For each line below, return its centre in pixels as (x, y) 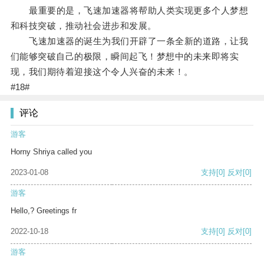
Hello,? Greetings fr (44, 211)
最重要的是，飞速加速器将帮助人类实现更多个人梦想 (129, 11)
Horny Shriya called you (51, 152)
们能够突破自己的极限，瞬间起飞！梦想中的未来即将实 (125, 57)
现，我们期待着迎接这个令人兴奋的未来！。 (102, 72)
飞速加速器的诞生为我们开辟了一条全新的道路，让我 (129, 41)
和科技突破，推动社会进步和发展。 (83, 26)
